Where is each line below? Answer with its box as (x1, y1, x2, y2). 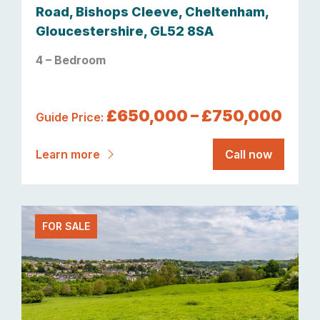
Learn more (36, 146, 103, 161)
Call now (225, 146, 272, 161)
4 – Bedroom (36, 52, 106, 67)
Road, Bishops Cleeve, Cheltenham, (36, 4, 269, 19)
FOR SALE (42, 220, 91, 233)
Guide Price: (36, 109, 106, 124)
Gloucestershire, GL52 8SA (36, 23, 214, 39)
